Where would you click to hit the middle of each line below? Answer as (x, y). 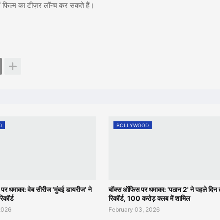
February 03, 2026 (134, 210)
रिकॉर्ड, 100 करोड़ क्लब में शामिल (149, 198)
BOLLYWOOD (132, 125)
